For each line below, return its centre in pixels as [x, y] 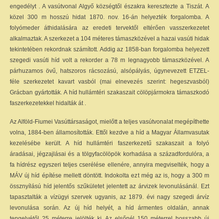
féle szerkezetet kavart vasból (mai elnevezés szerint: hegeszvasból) [109, 82]
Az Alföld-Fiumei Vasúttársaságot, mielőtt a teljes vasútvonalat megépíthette [109, 122]
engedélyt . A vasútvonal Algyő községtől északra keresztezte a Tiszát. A [109, 6]
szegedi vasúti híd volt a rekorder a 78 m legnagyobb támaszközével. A [109, 60]
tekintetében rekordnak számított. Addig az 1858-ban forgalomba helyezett [109, 49]
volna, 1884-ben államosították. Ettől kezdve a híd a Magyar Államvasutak [109, 132]
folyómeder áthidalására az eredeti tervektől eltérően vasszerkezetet [109, 28]
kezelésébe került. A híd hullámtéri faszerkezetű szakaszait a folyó [109, 143]
